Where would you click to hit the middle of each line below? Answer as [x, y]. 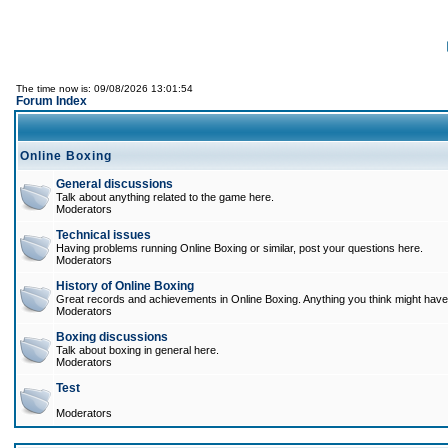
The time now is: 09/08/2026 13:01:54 [104, 88]
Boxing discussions [112, 337]
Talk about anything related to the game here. [165, 197]
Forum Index [51, 101]
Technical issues [103, 235]
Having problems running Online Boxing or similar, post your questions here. [239, 248]
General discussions [114, 184]
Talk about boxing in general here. [137, 350]
